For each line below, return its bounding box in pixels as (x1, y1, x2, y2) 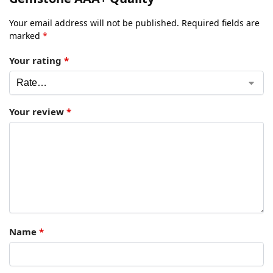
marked (9, 30, 43, 41)
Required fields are (182, 17, 260, 29)
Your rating (9, 54, 64, 67)
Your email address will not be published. (9, 17, 179, 29)
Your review (9, 105, 66, 118)
